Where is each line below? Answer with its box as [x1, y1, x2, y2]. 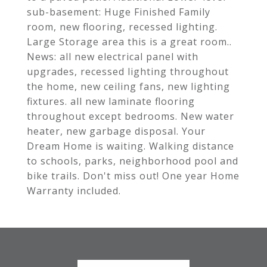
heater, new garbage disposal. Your [27, 125, 206, 138]
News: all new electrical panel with [27, 50, 198, 63]
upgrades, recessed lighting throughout [27, 65, 229, 78]
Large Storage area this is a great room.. [27, 35, 232, 48]
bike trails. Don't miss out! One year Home [27, 169, 240, 182]
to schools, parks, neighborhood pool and [27, 154, 238, 167]
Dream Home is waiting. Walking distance [27, 139, 234, 153]
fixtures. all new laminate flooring [27, 95, 195, 108]
